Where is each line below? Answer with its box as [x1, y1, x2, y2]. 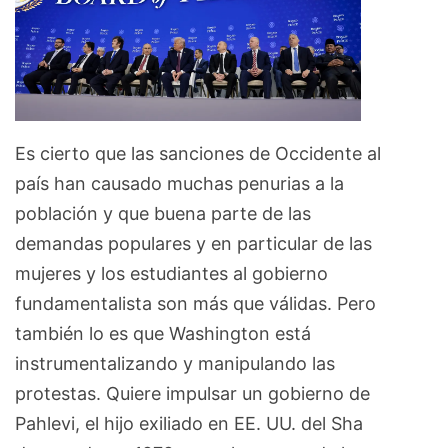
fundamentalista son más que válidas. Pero [15, 292, 376, 314]
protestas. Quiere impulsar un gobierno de [15, 382, 370, 404]
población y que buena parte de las [15, 202, 311, 224]
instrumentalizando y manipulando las [15, 352, 335, 374]
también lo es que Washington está [15, 322, 311, 344]
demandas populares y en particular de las [15, 232, 372, 254]
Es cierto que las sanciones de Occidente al [15, 142, 381, 164]
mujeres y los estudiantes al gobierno [15, 262, 328, 284]
